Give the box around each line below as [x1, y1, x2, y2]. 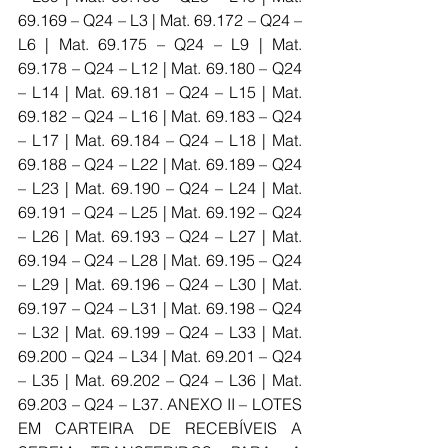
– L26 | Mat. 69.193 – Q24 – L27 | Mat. [18, 226, 302, 246]
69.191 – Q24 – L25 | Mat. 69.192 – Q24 [18, 202, 302, 222]
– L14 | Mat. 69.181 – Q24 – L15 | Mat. [18, 82, 302, 102]
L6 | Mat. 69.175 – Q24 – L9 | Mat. [18, 34, 302, 54]
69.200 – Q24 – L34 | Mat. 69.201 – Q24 [18, 346, 302, 366]
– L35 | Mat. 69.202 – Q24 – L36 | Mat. [18, 370, 302, 390]
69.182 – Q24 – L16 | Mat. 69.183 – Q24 [18, 106, 302, 126]
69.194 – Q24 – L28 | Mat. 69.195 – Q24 [18, 250, 302, 270]
